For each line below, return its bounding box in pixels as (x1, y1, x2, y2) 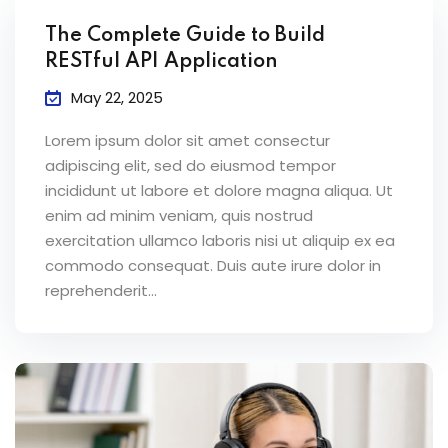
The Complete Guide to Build (45, 26, 325, 47)
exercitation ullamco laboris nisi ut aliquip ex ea (45, 230, 395, 252)
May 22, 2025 (71, 87, 163, 109)
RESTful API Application (45, 52, 278, 73)
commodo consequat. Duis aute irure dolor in (45, 255, 381, 277)
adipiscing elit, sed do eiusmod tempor (45, 155, 336, 177)
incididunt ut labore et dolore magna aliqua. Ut (45, 180, 393, 202)
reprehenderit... (45, 280, 157, 302)
